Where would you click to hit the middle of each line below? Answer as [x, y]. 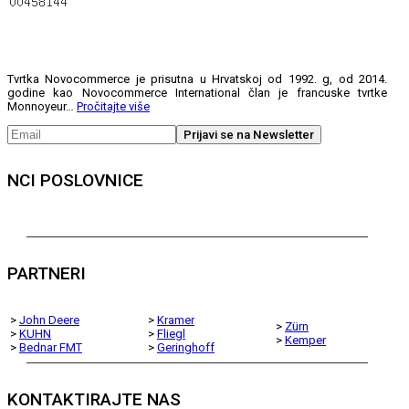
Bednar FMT [51, 347]
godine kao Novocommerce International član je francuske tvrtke [197, 93]
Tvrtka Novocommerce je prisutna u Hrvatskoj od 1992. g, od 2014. [197, 79]
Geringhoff [186, 347]
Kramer [176, 320]
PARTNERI [47, 274]
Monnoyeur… [42, 107]
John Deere [49, 320]
